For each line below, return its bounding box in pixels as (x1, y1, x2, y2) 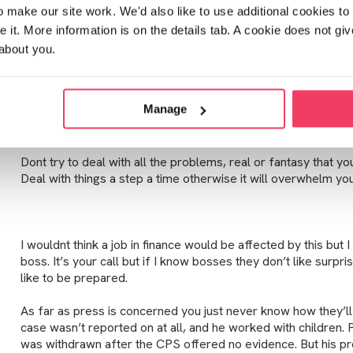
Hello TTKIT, (20, 54, 93, 71)
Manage (143, 102, 188, 116)
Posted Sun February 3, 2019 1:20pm (20, 2, 190, 16)
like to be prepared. (20, 269, 128, 286)
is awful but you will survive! (20, 120, 173, 137)
